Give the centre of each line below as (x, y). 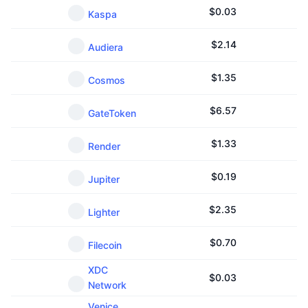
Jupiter (104, 179)
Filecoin (105, 245)
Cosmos (107, 80)
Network (107, 285)
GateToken (112, 113)
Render (104, 146)
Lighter (104, 212)
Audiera (106, 47)
